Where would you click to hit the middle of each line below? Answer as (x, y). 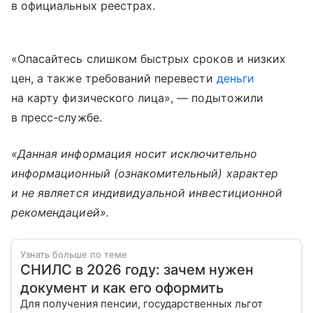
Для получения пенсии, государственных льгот (141, 304)
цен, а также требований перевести (114, 79)
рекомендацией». (60, 213)
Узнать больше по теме (74, 255)
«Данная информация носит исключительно (134, 154)
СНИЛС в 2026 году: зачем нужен (137, 270)
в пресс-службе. (57, 118)
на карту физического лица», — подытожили (137, 98)
